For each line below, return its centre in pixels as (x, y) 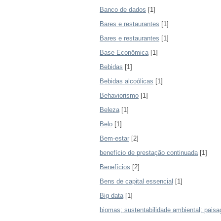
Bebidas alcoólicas (127, 81)
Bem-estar (114, 138)
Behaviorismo (119, 95)
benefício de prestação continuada (149, 153)
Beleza (110, 110)
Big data (111, 196)
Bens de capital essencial (136, 181)
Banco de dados (123, 10)
